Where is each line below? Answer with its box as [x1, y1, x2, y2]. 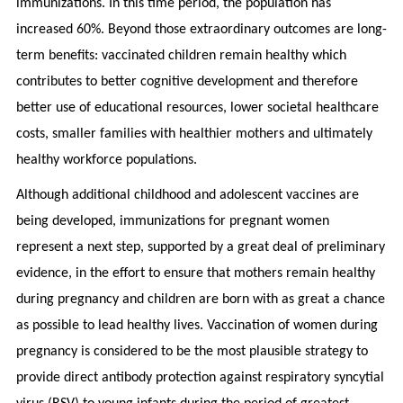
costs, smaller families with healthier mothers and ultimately [15, 126, 372, 141]
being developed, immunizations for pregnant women [15, 213, 329, 228]
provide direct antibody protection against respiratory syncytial [15, 370, 384, 385]
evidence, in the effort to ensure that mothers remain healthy [15, 265, 375, 281]
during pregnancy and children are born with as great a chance [15, 291, 385, 307]
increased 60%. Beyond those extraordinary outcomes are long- [15, 22, 387, 37]
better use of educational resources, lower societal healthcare [15, 100, 379, 115]
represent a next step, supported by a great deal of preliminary [15, 239, 385, 255]
